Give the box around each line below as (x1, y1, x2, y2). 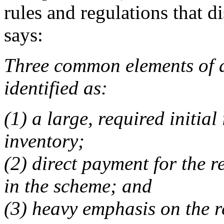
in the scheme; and (4, 174, 152, 196)
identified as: (4, 76, 107, 98)
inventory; (4, 129, 84, 151)
